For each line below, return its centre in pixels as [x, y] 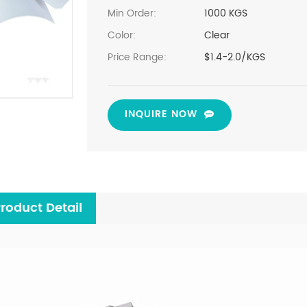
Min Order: [132, 13]
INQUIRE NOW [161, 114]
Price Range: [137, 57]
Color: [121, 35]
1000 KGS [226, 13]
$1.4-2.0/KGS [235, 57]
